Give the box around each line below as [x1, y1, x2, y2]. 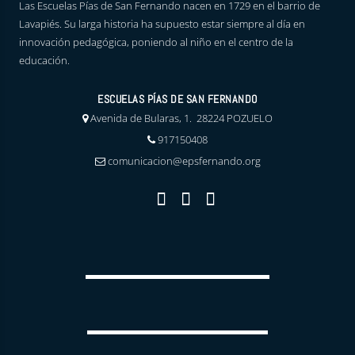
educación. [19, 53, 71, 67]
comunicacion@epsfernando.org [107, 154, 261, 168]
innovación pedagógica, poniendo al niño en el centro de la [19, 35, 294, 49]
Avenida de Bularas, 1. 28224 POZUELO [90, 111, 273, 125]
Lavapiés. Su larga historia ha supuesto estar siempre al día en [19, 17, 306, 31]
